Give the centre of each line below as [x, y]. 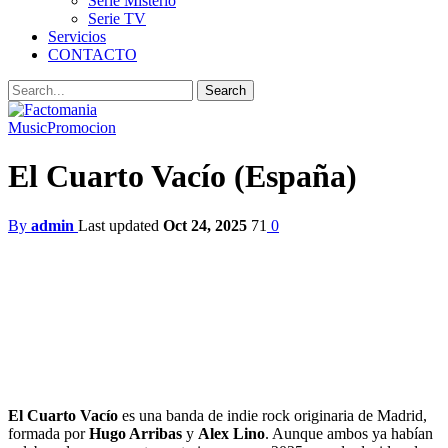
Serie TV [117, 18]
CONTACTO [92, 54]
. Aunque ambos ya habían [349, 433]
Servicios [77, 36]
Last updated [120, 225]
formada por [48, 433]
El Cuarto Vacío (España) [182, 176]
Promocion [81, 127]
